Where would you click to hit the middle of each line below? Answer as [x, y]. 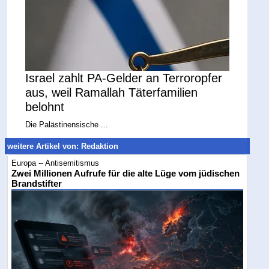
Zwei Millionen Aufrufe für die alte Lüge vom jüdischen [126, 174]
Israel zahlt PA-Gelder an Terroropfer [124, 78]
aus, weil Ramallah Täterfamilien [112, 92]
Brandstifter [37, 184]
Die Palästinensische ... [67, 124]
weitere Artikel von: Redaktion [63, 147]
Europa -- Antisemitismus [56, 163]
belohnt [45, 107]
